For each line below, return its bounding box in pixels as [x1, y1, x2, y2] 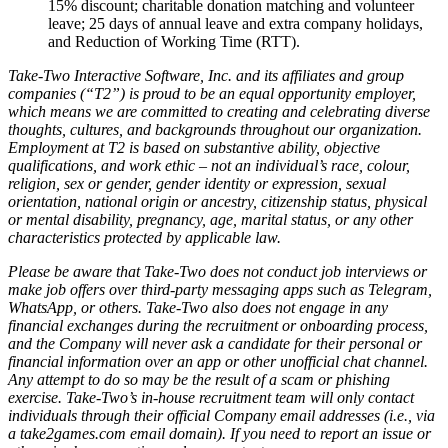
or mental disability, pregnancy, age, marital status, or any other [8, 211, 413, 229]
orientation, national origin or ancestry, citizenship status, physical [8, 193, 427, 211]
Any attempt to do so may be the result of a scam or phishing [8, 371, 390, 389]
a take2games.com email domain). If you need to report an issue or [8, 425, 431, 443]
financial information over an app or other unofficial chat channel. [8, 353, 428, 371]
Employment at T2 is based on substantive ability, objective [8, 139, 380, 157]
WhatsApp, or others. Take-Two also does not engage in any [8, 299, 388, 317]
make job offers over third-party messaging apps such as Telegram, [8, 281, 432, 299]
